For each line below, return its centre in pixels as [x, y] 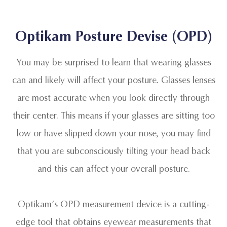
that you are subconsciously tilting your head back [113, 151]
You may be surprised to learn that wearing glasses [113, 62]
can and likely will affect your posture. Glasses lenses [113, 80]
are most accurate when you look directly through [113, 98]
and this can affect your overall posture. [113, 169]
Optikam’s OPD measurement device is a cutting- [113, 204]
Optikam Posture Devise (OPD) [113, 36]
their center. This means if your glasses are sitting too [113, 116]
